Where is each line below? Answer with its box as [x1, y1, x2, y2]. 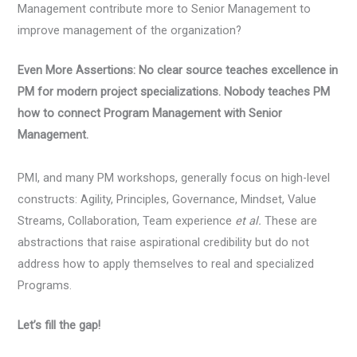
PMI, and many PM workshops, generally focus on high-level [18, 170, 331, 185]
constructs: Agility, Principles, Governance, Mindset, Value [18, 191, 317, 206]
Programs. [18, 277, 73, 292]
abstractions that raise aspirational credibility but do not [18, 234, 310, 249]
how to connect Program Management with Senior [18, 105, 283, 120]
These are [261, 213, 318, 228]
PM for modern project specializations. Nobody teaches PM [18, 84, 331, 99]
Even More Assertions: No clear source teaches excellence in [18, 62, 339, 77]
